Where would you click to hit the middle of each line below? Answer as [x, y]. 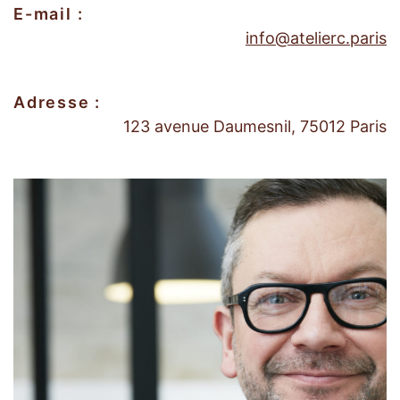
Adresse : [58, 102]
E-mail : [49, 13]
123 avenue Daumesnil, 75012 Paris [255, 126]
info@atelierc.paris [316, 37]
